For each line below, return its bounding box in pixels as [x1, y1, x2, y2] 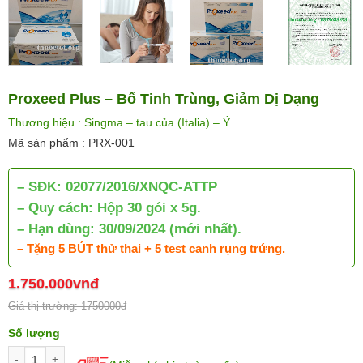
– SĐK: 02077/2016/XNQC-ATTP [17, 179, 217, 195]
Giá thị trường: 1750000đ [8, 299, 126, 312]
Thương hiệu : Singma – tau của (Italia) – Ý [8, 116, 230, 130]
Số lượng [8, 326, 60, 340]
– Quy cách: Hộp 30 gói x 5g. [17, 200, 201, 216]
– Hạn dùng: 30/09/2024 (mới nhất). [17, 221, 241, 237]
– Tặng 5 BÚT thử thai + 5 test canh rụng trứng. [17, 242, 288, 256]
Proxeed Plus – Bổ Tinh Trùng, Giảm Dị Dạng [8, 91, 319, 108]
